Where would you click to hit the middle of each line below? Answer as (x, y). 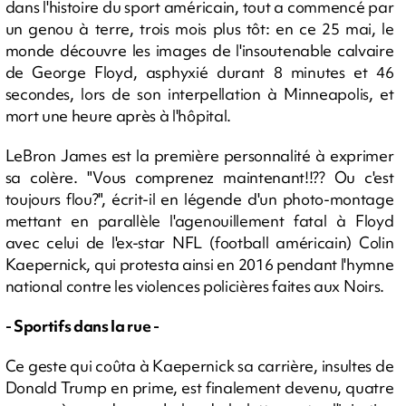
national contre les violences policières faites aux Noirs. (194, 286)
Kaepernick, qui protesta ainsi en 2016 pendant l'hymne (199, 264)
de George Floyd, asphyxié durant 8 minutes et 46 (199, 72)
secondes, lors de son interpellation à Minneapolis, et (199, 94)
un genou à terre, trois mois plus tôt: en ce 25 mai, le (199, 29)
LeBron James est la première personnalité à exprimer (199, 155)
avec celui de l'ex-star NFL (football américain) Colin (199, 242)
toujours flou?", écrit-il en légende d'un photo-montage (199, 199)
